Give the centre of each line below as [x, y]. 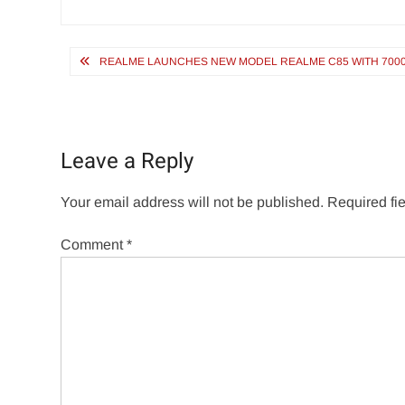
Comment [94, 245]
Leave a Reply [127, 162]
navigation [123, 91]
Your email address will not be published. [193, 202]
